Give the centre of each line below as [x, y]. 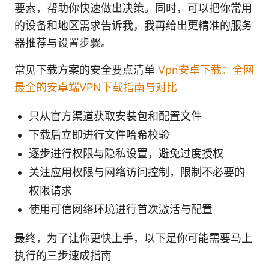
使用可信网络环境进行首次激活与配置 [121, 209]
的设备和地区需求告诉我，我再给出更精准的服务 [133, 25]
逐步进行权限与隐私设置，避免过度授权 [126, 153]
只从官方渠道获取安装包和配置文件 [115, 116]
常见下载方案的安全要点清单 [86, 70]
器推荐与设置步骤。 [63, 43]
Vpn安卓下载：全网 [206, 70]
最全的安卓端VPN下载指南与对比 [96, 87]
